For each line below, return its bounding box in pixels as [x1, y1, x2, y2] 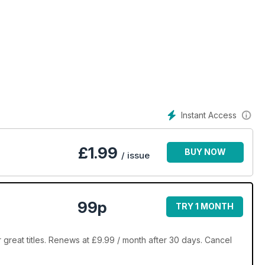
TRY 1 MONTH [176, 201, 234, 212]
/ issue [121, 150, 150, 161]
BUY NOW [185, 147, 226, 157]
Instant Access [181, 110, 237, 120]
